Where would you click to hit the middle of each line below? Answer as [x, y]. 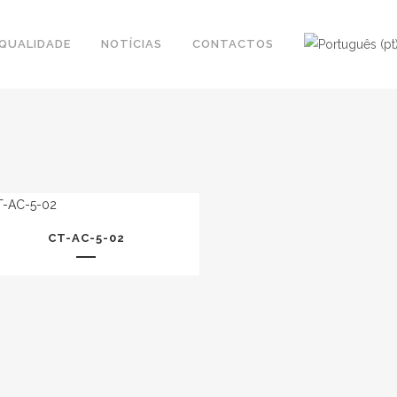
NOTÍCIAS [132, 44]
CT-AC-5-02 [86, 238]
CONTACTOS [233, 44]
